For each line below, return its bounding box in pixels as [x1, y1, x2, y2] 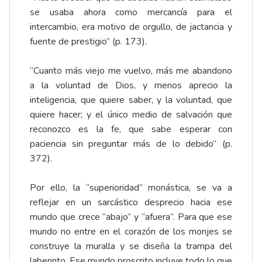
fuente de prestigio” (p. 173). [30, 35, 147, 49]
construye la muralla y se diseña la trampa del [30, 240, 232, 253]
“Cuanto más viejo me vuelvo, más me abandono [30, 64, 232, 78]
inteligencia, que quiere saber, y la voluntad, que [30, 94, 232, 107]
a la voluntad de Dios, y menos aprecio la [30, 79, 232, 92]
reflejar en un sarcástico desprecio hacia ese [30, 196, 232, 209]
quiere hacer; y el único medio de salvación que [30, 108, 232, 122]
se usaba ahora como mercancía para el [30, 6, 232, 19]
